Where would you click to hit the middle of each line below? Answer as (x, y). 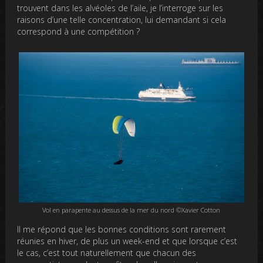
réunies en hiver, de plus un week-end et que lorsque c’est (127, 241)
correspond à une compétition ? (79, 31)
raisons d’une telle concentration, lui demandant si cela (122, 19)
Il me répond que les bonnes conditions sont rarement (122, 229)
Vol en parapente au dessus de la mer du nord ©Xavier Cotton (131, 210)
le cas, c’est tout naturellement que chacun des (107, 252)
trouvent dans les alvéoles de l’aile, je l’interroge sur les (120, 8)
